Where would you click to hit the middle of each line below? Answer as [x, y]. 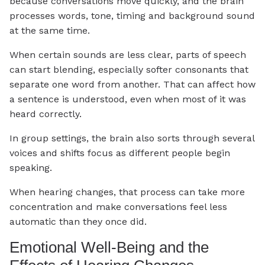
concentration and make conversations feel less [118, 207]
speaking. [31, 168]
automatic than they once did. [78, 222]
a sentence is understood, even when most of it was [128, 99]
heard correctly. [46, 114]
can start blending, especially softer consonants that [129, 70]
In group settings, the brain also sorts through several [132, 138]
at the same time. [50, 31]
